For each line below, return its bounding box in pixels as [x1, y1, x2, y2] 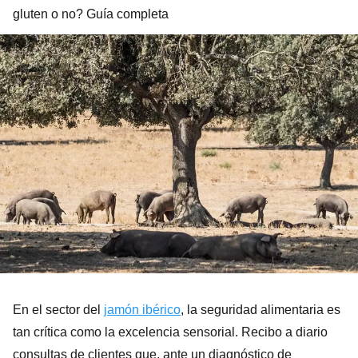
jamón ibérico [104, 302, 181, 316]
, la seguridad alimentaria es [181, 302, 340, 316]
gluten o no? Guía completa [13, 6, 169, 21]
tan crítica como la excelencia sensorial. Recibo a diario [13, 324, 328, 339]
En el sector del [13, 302, 104, 316]
